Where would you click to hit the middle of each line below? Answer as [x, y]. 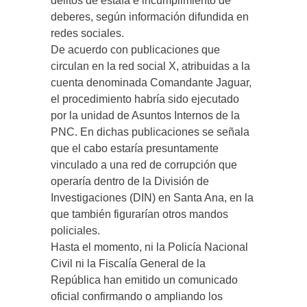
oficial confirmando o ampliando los [137, 296]
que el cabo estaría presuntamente [135, 148]
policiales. [75, 231]
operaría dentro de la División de [130, 181]
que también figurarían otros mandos [139, 214]
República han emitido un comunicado [144, 280]
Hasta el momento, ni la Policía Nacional [149, 247]
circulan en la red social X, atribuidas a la [150, 66]
